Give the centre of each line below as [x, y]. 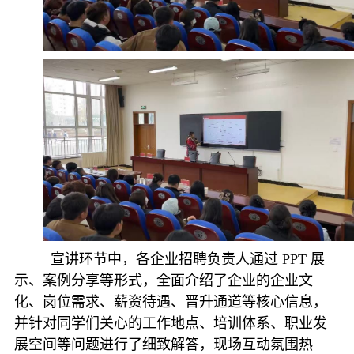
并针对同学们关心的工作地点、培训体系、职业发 [170, 324]
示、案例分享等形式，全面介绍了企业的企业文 [163, 281]
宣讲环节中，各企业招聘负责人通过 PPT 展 [183, 260]
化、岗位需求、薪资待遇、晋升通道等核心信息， [170, 302]
